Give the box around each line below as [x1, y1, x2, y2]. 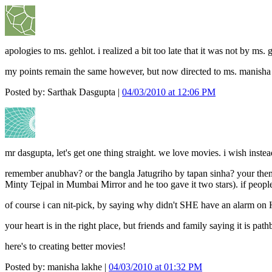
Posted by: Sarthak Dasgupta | [5, 87, 122, 98]
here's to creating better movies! [5, 241, 126, 252]
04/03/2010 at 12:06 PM [122, 87, 216, 98]
